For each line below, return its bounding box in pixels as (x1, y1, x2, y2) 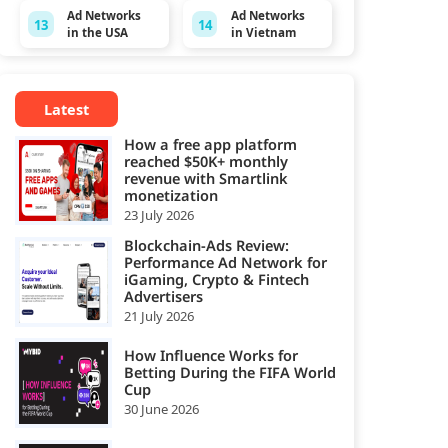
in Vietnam (230, 24, 296, 40)
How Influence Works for (123, 345, 298, 366)
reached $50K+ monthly (123, 150, 288, 171)
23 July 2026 (123, 205, 194, 224)
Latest (44, 98, 90, 119)
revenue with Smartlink (123, 167, 288, 188)
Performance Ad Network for (123, 252, 327, 273)
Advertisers (123, 286, 203, 307)
